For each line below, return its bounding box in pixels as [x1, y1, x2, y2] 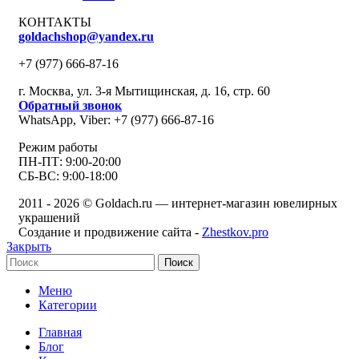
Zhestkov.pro [202, 224, 268, 239]
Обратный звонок [18, 98, 122, 112]
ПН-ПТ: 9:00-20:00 [18, 154, 121, 168]
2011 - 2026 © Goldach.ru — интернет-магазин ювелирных [18, 196, 337, 210]
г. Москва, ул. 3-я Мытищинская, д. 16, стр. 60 [18, 83, 270, 98]
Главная [38, 325, 82, 339]
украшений [18, 210, 80, 224]
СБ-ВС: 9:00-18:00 [18, 168, 118, 183]
